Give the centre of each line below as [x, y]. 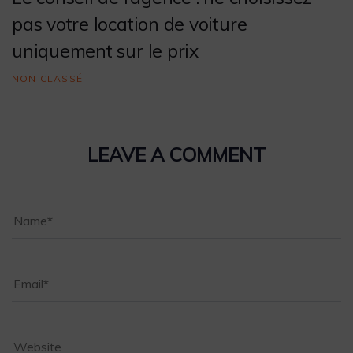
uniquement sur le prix [105, 50]
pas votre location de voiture [130, 24]
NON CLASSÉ [47, 79]
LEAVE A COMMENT [176, 154]
